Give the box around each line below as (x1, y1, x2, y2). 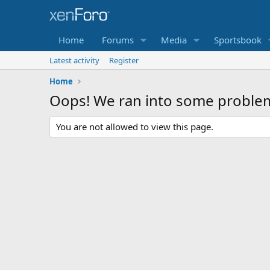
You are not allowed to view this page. (56, 121, 213, 133)
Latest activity (49, 55, 99, 66)
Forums (102, 34, 134, 46)
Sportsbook (213, 34, 262, 46)
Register (109, 55, 139, 66)
